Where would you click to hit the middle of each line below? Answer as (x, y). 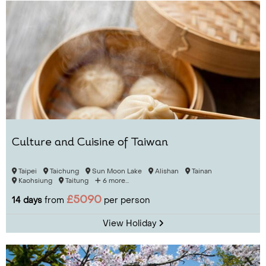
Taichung (64, 171)
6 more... (115, 181)
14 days (27, 200)
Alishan (166, 171)
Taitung (76, 181)
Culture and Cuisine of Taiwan (90, 143)
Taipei (27, 171)
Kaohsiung (34, 181)
